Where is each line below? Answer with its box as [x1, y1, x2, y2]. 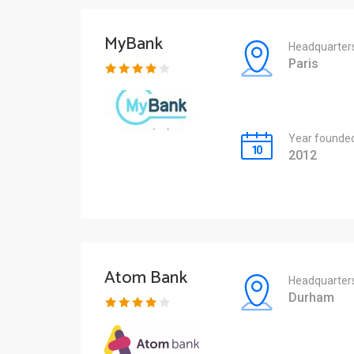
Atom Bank [104, 264, 187, 293]
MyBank [104, 30, 163, 59]
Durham [288, 290, 334, 306]
